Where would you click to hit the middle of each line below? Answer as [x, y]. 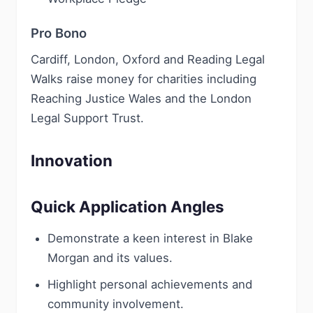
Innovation [72, 160]
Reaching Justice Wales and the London [141, 99]
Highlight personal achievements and [150, 284]
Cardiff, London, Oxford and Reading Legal [148, 59]
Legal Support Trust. [87, 118]
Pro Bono [59, 33]
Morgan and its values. [110, 258]
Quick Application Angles [128, 206]
